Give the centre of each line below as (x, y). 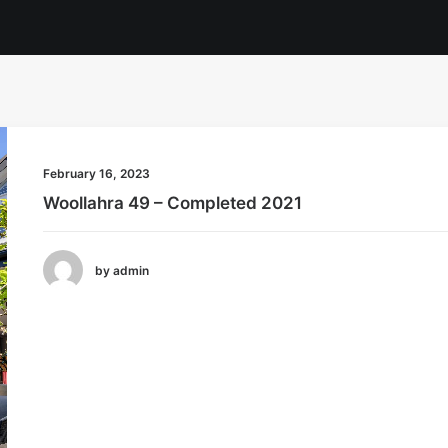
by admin (122, 270)
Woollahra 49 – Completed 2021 (173, 203)
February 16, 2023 (97, 173)
